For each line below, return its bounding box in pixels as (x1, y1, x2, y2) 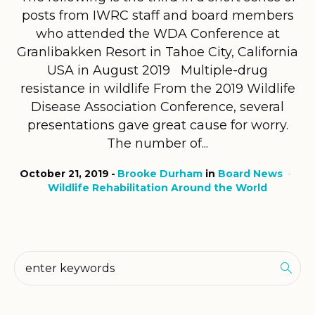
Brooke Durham (117, 167, 202, 180)
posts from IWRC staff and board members (21, 7, 294, 23)
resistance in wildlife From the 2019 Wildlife (20, 80, 295, 96)
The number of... (107, 135, 208, 151)
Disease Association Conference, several (31, 98, 284, 115)
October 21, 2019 (19, 167, 109, 180)
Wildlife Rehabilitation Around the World (48, 181, 267, 194)
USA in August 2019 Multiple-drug (47, 62, 268, 78)
